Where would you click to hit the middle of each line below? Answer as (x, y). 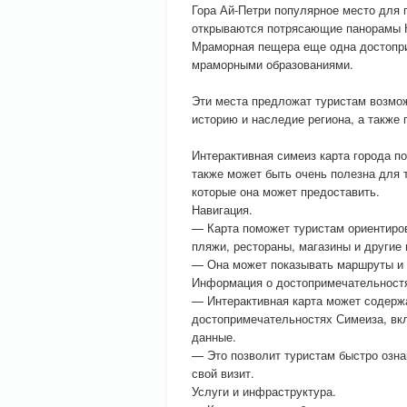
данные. (214, 337)
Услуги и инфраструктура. (264, 391)
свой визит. (223, 373)
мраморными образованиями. (273, 64)
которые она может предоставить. (286, 191)
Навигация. (222, 209)
